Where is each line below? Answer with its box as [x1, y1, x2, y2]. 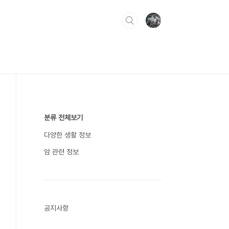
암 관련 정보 [44, 148, 79, 156]
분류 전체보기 [44, 113, 83, 122]
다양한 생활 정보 [44, 131, 91, 139]
